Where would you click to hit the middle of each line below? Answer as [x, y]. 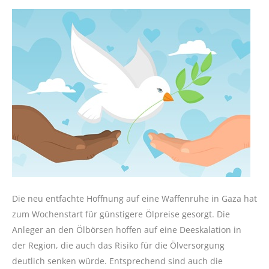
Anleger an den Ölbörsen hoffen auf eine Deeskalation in [127, 229]
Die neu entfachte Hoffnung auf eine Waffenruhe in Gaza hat [134, 198]
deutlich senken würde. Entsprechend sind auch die [117, 261]
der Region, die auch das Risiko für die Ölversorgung [118, 245]
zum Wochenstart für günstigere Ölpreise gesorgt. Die [121, 214]
